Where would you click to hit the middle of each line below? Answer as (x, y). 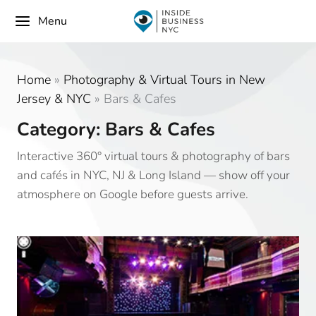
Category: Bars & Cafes (116, 129)
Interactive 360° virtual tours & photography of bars (153, 156)
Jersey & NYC (54, 99)
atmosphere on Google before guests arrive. (133, 194)
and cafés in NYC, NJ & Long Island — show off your (153, 175)
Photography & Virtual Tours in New (164, 80)
